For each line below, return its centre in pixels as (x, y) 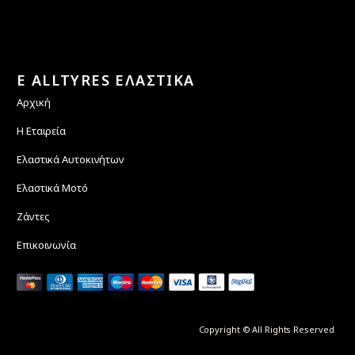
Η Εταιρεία (42, 130)
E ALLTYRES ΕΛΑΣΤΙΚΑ (106, 80)
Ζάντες (33, 216)
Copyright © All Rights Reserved (266, 329)
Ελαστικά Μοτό (52, 187)
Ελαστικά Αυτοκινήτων (71, 159)
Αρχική (34, 102)
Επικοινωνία (46, 244)
